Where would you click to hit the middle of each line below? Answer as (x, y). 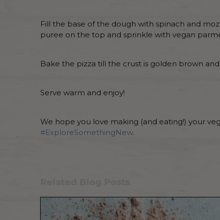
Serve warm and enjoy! (82, 92)
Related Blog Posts (85, 182)
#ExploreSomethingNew (86, 132)
